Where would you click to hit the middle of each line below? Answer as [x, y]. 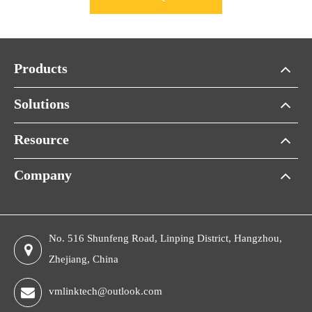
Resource [41, 141]
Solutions [42, 106]
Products [41, 70]
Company [43, 177]
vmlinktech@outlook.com [106, 292]
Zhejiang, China [84, 260]
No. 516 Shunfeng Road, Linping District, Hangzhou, [165, 240]
